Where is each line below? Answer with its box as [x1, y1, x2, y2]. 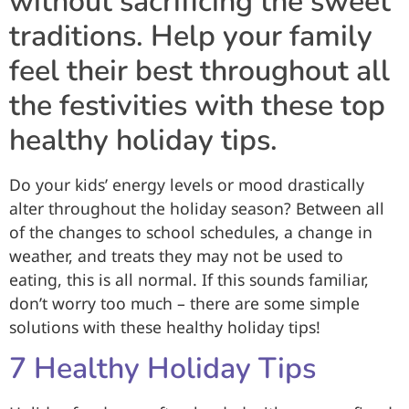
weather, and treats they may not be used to [9, 244, 343, 267]
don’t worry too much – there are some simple [9, 291, 360, 314]
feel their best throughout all [9, 50, 390, 90]
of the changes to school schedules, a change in [9, 220, 372, 243]
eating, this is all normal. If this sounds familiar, [9, 267, 369, 290]
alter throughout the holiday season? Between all [9, 196, 384, 219]
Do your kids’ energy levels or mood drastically [9, 173, 364, 195]
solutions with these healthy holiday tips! [9, 315, 320, 338]
